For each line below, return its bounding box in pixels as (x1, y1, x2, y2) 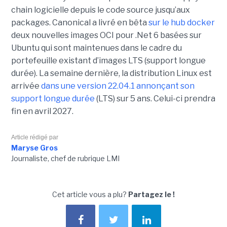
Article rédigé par (11, 134, 58, 141)
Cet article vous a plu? (52, 190, 128, 199)
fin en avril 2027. (11, 106, 73, 117)
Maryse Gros (11, 143, 58, 153)
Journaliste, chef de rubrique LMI (11, 154, 120, 163)
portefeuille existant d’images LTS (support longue (11, 56, 206, 66)
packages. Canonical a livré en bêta (11, 18, 148, 28)
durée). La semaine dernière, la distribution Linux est (11, 68, 212, 79)
